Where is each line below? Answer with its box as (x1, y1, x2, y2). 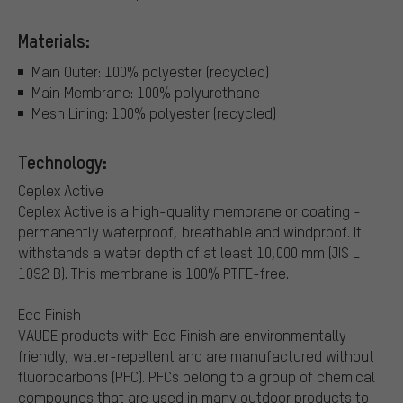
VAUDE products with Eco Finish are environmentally (18, 325, 346, 345)
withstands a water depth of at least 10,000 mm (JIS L (18, 242, 360, 262)
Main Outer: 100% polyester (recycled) (31, 61, 269, 81)
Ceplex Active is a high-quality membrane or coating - (18, 201, 361, 220)
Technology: (18, 149, 107, 174)
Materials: (18, 29, 90, 53)
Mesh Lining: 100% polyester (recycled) (31, 103, 276, 122)
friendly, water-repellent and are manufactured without (18, 345, 374, 365)
